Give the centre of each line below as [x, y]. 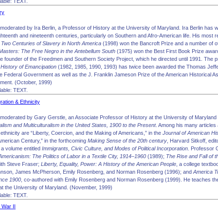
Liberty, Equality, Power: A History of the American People [109, 164]
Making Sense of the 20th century [127, 140]
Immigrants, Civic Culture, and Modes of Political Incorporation [115, 148]
